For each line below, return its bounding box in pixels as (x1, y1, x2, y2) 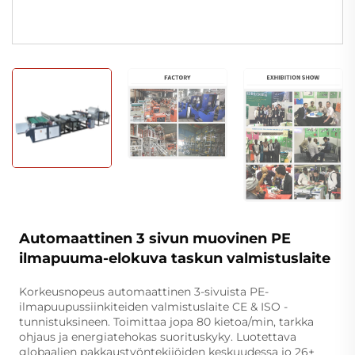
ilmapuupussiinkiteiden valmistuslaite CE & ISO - (18, 299, 288, 314)
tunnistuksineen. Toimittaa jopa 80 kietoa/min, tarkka (18, 314, 314, 329)
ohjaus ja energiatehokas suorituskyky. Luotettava (18, 329, 296, 344)
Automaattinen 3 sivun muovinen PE (18, 229, 291, 247)
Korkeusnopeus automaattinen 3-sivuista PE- (18, 284, 269, 299)
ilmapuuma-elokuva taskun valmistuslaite (18, 249, 330, 267)
